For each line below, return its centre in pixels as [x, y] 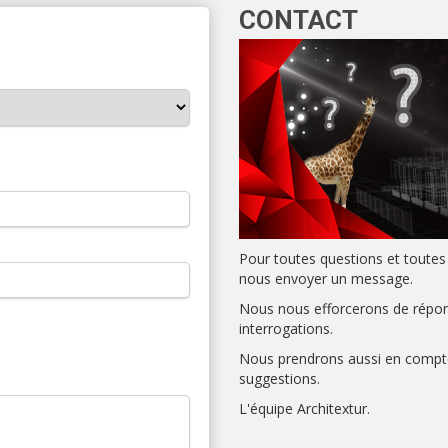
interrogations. [286, 328]
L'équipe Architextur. [304, 408]
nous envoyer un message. [326, 278]
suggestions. [279, 378]
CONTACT [298, 20]
